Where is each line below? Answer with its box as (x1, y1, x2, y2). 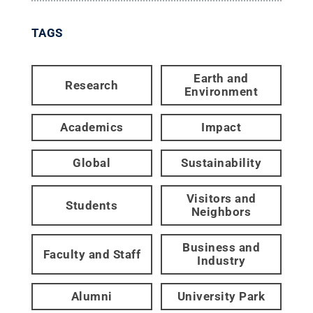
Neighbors (191, 205, 252, 219)
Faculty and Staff (43, 247, 141, 261)
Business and (182, 240, 261, 255)
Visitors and (186, 191, 256, 206)
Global (73, 156, 111, 170)
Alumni (71, 289, 112, 304)
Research (65, 78, 119, 92)
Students (66, 198, 118, 212)
